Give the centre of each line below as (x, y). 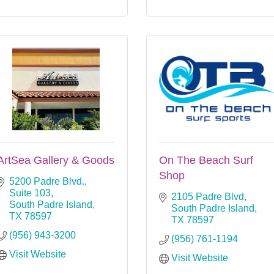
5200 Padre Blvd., (48, 181)
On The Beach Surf (206, 160)
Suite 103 (30, 193)
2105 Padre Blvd (208, 196)
